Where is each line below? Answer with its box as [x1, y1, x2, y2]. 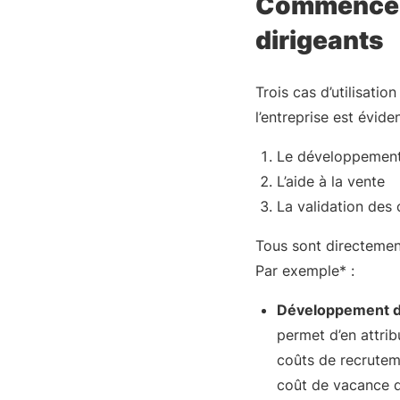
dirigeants [255, 25, 383, 55]
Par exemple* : [255, 262, 354, 279]
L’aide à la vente [277, 172, 389, 190]
